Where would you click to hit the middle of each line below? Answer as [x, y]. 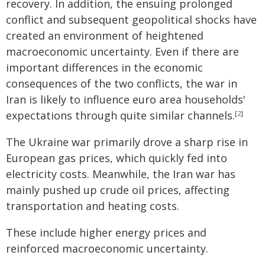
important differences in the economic [104, 67]
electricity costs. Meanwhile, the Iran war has [121, 174]
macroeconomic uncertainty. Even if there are [122, 51]
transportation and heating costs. [93, 206]
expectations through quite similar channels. [120, 115]
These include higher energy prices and [106, 232]
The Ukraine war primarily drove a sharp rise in [127, 142]
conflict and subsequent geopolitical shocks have [131, 20]
